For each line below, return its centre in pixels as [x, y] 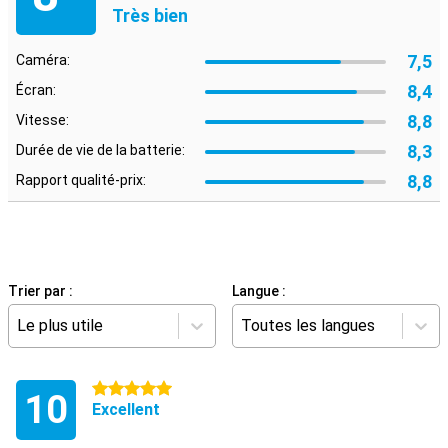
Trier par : [40, 291]
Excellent [126, 409]
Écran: [36, 90]
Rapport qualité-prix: [81, 180]
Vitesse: [42, 120]
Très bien [150, 15]
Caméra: [43, 60]
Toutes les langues [308, 325]
